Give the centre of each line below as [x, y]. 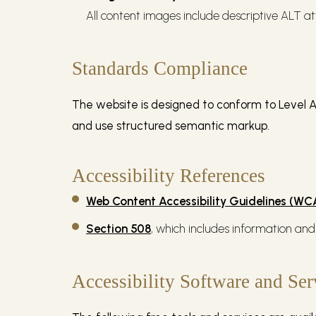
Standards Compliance [160, 68]
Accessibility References [169, 175]
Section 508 [119, 228]
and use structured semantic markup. [171, 125]
